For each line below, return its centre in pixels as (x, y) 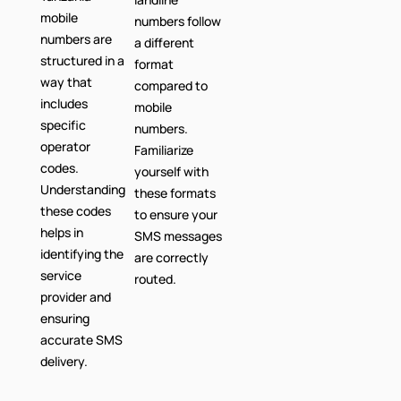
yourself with (171, 172)
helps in (62, 233)
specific (63, 125)
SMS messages (178, 236)
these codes (76, 211)
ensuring (65, 319)
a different (164, 43)
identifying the (82, 254)
